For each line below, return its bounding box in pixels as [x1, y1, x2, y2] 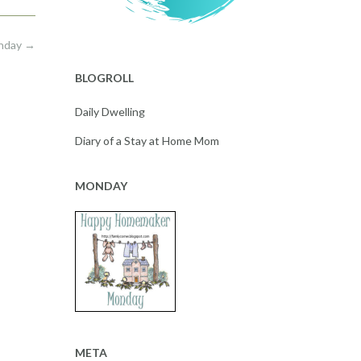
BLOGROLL [74, 71, 134, 85]
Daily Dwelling [74, 105, 145, 119]
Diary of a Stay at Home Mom [74, 134, 219, 148]
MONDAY [74, 179, 127, 193]
